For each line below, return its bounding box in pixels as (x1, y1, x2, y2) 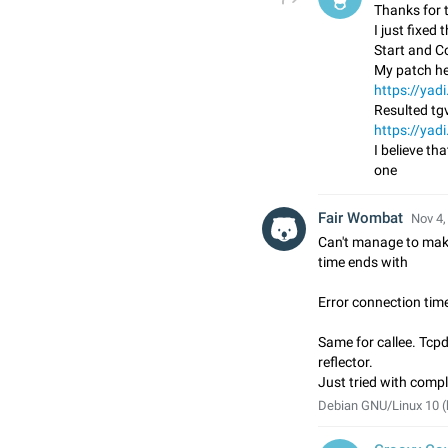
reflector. (318, 354, 373, 370)
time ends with (318, 254, 408, 270)
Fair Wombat (318, 209, 403, 227)
